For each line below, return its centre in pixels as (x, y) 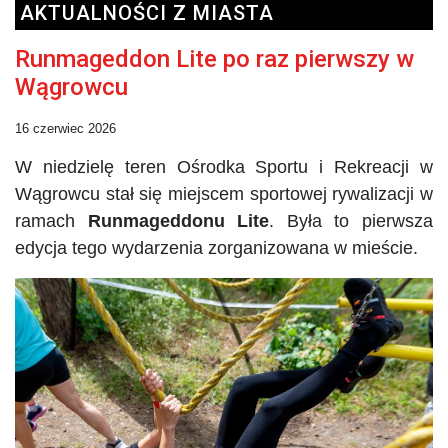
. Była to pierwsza (351, 220)
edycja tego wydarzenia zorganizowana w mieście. (216, 247)
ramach (51, 220)
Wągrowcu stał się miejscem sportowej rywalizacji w (224, 193)
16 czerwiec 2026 (65, 128)
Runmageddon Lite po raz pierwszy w (214, 58)
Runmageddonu (156, 220)
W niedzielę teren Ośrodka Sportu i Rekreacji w (224, 166)
